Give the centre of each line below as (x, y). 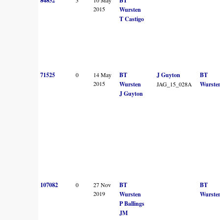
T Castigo (132, 19)
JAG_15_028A (174, 84)
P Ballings (132, 203)
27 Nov (102, 184)
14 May (102, 74)
